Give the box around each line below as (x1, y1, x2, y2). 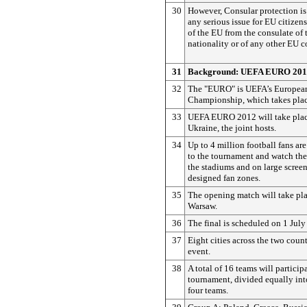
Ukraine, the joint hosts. (188, 122, 276, 133)
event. (188, 245, 210, 256)
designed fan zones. (188, 172, 260, 183)
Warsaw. (188, 200, 217, 211)
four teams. (188, 284, 228, 295)
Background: (188, 66, 241, 77)
